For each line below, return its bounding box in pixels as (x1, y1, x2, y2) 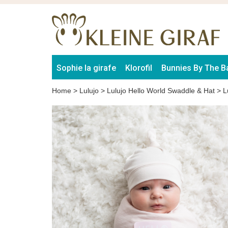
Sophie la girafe (56, 63, 116, 73)
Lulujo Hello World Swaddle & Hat (107, 87, 215, 95)
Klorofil (125, 63, 152, 73)
